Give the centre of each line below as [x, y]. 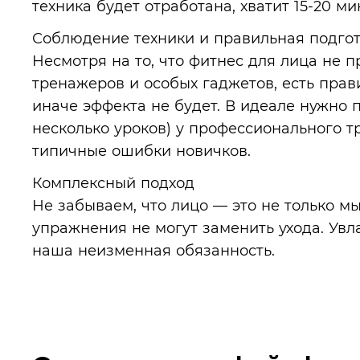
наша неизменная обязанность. [153, 250]
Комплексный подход [113, 183]
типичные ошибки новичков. [141, 151]
